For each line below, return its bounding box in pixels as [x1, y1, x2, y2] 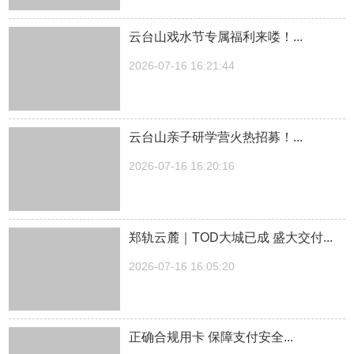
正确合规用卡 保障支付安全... [129, 330, 294, 345]
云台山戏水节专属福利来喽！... [129, 30, 303, 44]
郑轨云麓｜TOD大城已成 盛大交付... [129, 230, 333, 244]
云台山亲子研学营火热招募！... [129, 130, 303, 144]
